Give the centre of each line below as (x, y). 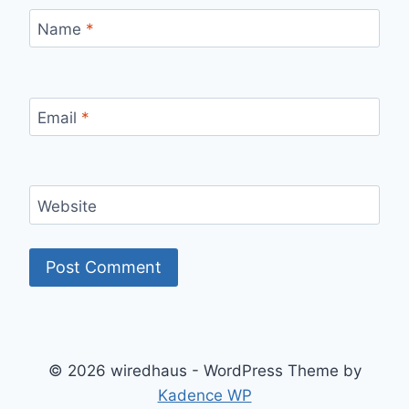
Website (67, 206)
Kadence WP (204, 395)
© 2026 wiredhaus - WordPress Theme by (204, 370)
